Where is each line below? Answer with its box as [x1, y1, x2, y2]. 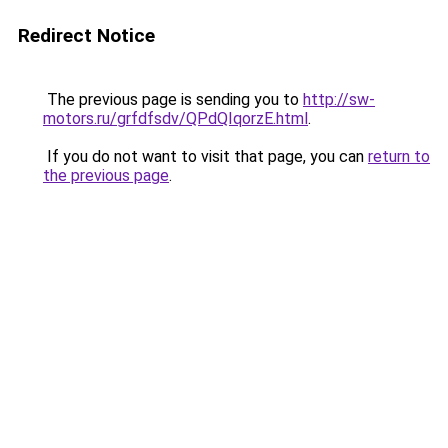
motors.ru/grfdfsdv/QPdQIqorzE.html [43, 109, 308, 128]
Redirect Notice [18, 24, 155, 47]
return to [368, 147, 430, 166]
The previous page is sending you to [43, 90, 303, 109]
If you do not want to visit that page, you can [43, 147, 368, 166]
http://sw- [303, 90, 375, 109]
